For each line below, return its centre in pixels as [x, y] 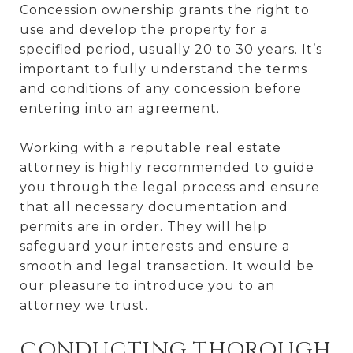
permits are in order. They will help [143, 226]
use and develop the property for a [144, 29]
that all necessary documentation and [154, 206]
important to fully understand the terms [163, 69]
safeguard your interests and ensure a [155, 246]
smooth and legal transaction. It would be [167, 266]
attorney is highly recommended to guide [167, 167]
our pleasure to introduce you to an [147, 285]
